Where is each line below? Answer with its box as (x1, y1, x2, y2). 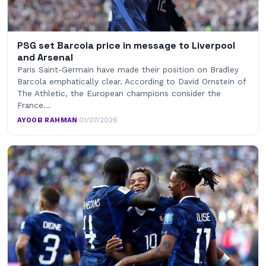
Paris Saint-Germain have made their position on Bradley (17, 65, 239, 75)
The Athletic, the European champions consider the (17, 88, 221, 99)
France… (17, 100, 50, 110)
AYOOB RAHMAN (17, 116, 78, 125)
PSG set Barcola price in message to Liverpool (17, 39, 235, 52)
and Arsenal (17, 51, 73, 64)
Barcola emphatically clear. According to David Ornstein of (17, 77, 245, 87)
